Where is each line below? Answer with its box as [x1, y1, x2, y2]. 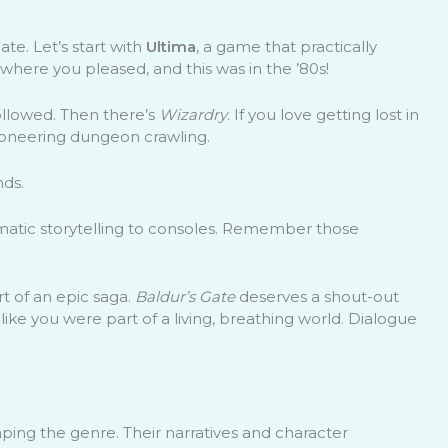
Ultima [145, 36, 196, 56]
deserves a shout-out [234, 286, 399, 306]
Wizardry [158, 104, 227, 124]
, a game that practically [195, 36, 377, 56]
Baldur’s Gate [134, 286, 235, 306]
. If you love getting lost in [226, 104, 419, 124]
